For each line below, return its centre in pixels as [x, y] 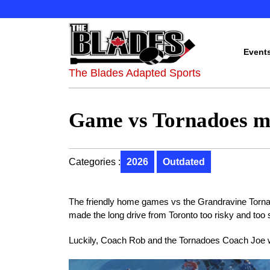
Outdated [184, 162]
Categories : [95, 162]
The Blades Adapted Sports [135, 73]
